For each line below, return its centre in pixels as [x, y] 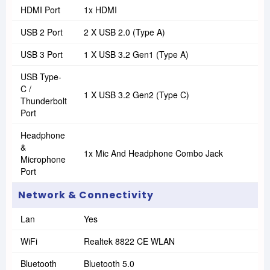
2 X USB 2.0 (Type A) [124, 32]
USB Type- [41, 77]
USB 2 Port [42, 32]
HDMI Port [40, 10]
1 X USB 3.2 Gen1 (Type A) [136, 54]
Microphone [43, 159]
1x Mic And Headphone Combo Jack [153, 153]
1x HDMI [100, 10]
